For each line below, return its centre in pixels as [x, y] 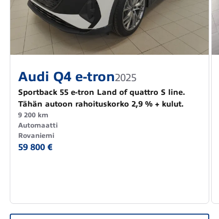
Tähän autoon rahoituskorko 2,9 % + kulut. [101, 104]
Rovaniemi [36, 136]
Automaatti [38, 126]
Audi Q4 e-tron [66, 77]
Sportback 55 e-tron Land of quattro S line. [101, 93]
